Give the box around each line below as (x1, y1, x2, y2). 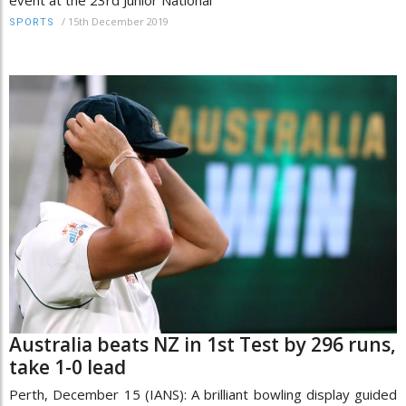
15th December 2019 (68, 14, 169, 29)
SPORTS (9, 16, 54, 29)
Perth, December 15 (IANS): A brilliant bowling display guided (9, 384, 397, 403)
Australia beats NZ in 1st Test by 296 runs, (9, 331, 396, 357)
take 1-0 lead (9, 353, 126, 380)
